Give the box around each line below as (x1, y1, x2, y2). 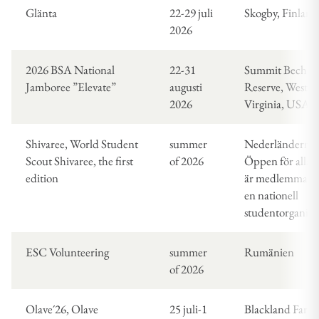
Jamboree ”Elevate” (26, 79, 116, 95)
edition (26, 170, 58, 187)
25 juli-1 (169, 301, 207, 318)
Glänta (26, 5, 57, 21)
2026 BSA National (26, 62, 115, 78)
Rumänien (244, 244, 294, 261)
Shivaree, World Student (26, 136, 138, 152)
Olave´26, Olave (26, 301, 98, 318)
